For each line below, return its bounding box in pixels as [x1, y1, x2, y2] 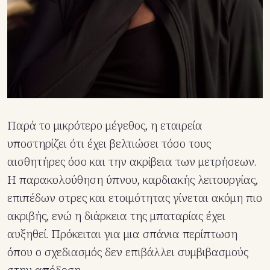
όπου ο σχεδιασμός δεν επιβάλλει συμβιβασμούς [7, 243, 248, 260]
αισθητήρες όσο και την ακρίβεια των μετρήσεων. [7, 153, 256, 169]
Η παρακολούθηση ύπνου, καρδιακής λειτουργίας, [7, 171, 258, 187]
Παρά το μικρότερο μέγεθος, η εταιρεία [7, 117, 202, 133]
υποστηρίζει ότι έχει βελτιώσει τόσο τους [7, 135, 211, 151]
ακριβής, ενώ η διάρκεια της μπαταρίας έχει [7, 207, 225, 224]
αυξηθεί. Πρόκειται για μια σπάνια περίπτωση [7, 225, 237, 242]
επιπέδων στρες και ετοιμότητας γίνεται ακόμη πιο [7, 189, 262, 206]
